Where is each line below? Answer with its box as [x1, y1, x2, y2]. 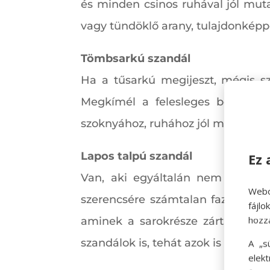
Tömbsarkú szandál [81, 52, 191, 66]
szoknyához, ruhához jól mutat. [81, 117, 250, 131]
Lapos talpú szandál [81, 149, 193, 163]
